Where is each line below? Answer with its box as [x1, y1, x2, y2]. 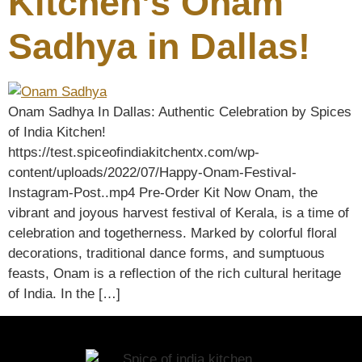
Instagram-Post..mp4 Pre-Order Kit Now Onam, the [8, 185, 318, 201]
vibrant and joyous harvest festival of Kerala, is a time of [8, 205, 349, 221]
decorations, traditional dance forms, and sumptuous [8, 246, 325, 262]
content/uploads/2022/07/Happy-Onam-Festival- [8, 165, 297, 181]
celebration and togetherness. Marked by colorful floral [8, 225, 337, 242]
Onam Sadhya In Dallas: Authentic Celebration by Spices [8, 104, 351, 120]
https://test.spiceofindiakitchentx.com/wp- [8, 145, 259, 161]
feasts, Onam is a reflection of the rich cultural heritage [8, 266, 341, 282]
